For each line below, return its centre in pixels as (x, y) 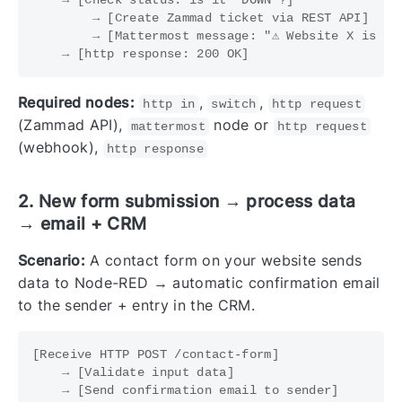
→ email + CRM (83, 223)
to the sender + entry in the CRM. (136, 305)
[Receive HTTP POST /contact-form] (156, 354)
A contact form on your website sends (223, 260)
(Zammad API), (73, 124)
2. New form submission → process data (187, 201)
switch (234, 104)
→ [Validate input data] (133, 372)
